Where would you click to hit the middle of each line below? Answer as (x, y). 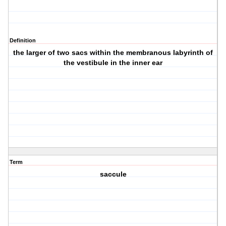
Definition (23, 41)
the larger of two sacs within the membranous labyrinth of (113, 53)
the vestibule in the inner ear (113, 63)
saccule (113, 174)
